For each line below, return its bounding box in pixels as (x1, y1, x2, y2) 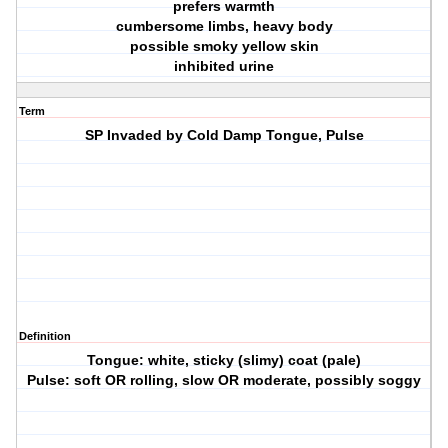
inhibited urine (174, 58, 275, 75)
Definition (19, 330, 71, 343)
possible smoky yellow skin (129, 38, 319, 55)
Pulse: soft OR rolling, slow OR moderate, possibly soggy (27, 372, 422, 389)
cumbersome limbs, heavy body (115, 18, 333, 35)
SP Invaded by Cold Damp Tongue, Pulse (84, 127, 364, 144)
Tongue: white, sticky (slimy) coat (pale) (87, 352, 362, 369)
